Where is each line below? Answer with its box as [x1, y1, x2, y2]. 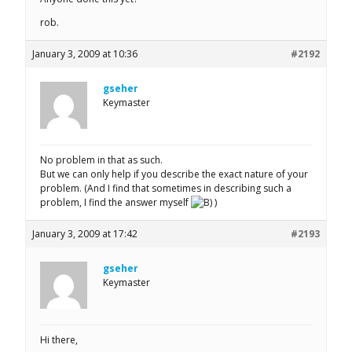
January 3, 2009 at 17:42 [32, 226, 137, 240]
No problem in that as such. [40, 152, 163, 167]
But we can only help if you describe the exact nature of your [40, 167, 308, 181]
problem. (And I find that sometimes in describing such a [40, 181, 291, 195]
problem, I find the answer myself [40, 195, 191, 209]
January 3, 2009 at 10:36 [32, 46, 137, 60]
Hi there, [40, 332, 78, 346]
